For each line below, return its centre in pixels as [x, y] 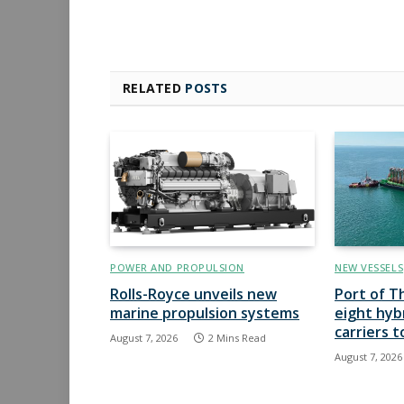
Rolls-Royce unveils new [193, 294]
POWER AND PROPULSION [177, 268]
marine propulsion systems [205, 313]
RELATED [154, 87]
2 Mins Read [237, 338]
